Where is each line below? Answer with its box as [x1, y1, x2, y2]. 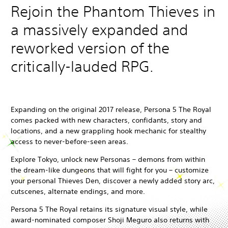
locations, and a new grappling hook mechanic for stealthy [11, 126, 206, 136]
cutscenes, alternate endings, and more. [11, 187, 145, 196]
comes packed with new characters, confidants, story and [11, 116, 202, 125]
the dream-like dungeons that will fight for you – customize [11, 165, 209, 175]
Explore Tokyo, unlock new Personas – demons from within [11, 155, 205, 164]
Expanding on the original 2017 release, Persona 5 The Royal [11, 105, 211, 115]
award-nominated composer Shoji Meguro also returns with [11, 215, 209, 225]
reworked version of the [11, 39, 170, 58]
